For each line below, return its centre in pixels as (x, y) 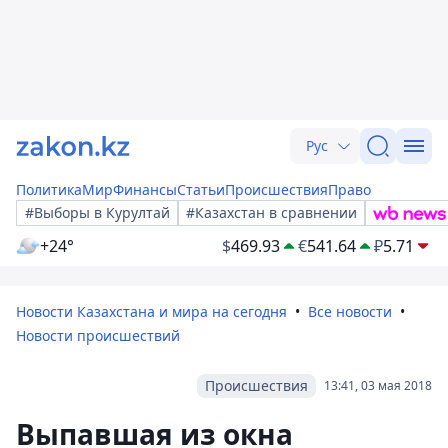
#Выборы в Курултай (97, 212)
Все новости (350, 311)
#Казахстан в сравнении (271, 212)
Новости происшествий (98, 335)
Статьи (201, 189)
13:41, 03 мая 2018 (378, 385)
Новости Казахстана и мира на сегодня (151, 311)
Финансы (145, 189)
